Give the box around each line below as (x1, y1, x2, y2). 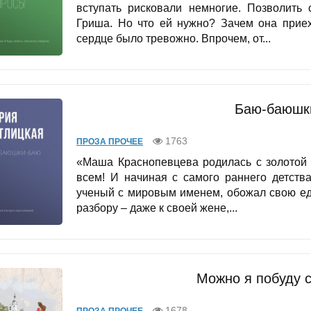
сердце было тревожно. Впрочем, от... (76, 32, 271, 44)
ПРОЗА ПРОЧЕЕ (76, 137, 143, 147)
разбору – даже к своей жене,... (76, 202, 237, 215)
